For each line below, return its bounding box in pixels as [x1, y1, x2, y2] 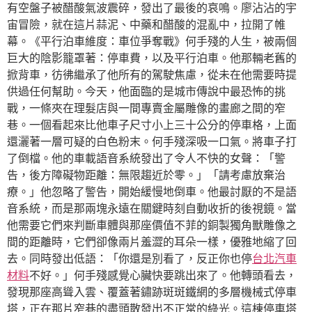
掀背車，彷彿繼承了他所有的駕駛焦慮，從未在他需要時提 [7, 68, 297, 81]
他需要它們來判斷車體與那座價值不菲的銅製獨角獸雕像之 [7, 218, 297, 232]
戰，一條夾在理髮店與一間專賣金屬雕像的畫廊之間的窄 [7, 101, 286, 115]
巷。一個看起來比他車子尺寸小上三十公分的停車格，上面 [7, 118, 297, 132]
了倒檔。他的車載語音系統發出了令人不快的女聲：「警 [7, 151, 286, 165]
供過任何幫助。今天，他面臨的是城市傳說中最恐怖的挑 [7, 84, 286, 98]
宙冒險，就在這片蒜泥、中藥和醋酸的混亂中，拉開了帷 [7, 17, 286, 31]
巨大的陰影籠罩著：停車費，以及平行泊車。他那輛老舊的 [7, 51, 297, 65]
